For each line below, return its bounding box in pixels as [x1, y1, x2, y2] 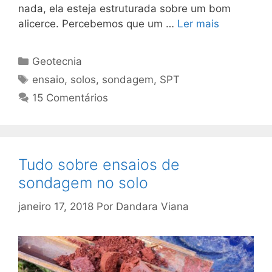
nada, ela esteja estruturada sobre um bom [18, 2, 231, 15]
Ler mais [177, 18, 219, 30]
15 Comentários [32, 92, 109, 104]
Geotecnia [32, 55, 83, 68]
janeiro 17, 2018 [18, 200, 93, 212]
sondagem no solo [18, 174, 148, 192]
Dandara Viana [116, 200, 189, 212]
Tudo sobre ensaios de [18, 155, 180, 174]
